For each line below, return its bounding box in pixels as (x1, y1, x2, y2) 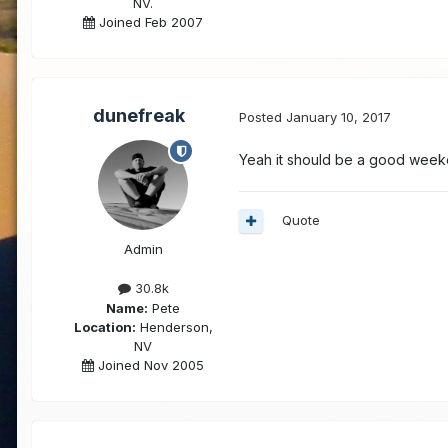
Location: (73, 318, 136, 335)
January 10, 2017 (286, 108, 391, 125)
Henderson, (135, 318, 213, 335)
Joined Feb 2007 (95, 13, 203, 30)
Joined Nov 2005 (94, 356, 204, 373)
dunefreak (93, 105, 185, 127)
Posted (239, 108, 286, 125)
